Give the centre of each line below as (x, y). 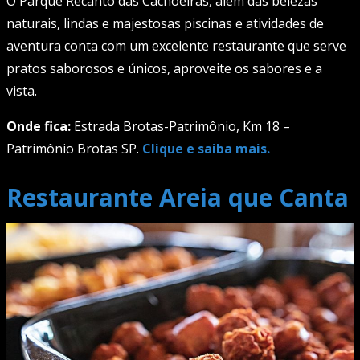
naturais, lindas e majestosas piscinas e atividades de (165, 23)
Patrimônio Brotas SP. (74, 149)
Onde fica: (39, 126)
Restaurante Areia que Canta (178, 197)
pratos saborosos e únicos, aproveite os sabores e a (164, 68)
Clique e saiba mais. (206, 149)
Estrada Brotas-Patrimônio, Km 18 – (180, 126)
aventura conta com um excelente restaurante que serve (176, 46)
